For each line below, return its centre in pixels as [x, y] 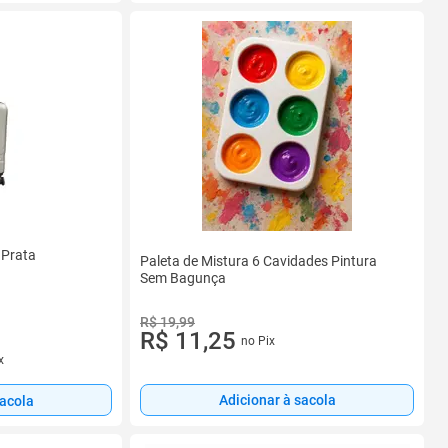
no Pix [257, 341]
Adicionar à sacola [277, 400]
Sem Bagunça [183, 278]
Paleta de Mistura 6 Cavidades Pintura [258, 261]
